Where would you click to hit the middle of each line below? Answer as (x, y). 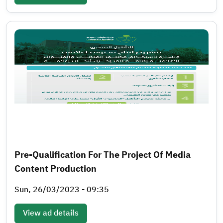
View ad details (51, 213)
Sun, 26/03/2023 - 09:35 (62, 189)
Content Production (56, 168)
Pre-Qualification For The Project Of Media (103, 154)
